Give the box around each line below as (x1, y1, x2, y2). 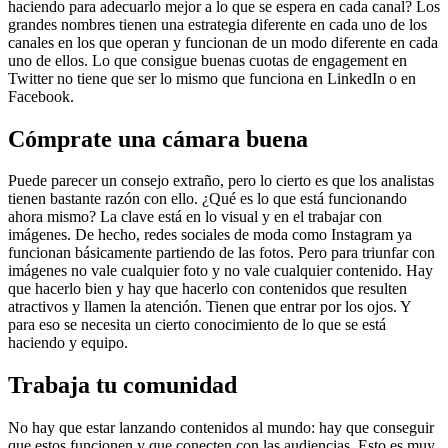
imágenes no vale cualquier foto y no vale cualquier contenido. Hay (8, 262, 433, 280)
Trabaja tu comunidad (8, 372, 237, 399)
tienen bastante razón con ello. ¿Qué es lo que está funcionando (8, 190, 407, 208)
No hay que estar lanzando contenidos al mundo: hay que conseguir (8, 419, 434, 437)
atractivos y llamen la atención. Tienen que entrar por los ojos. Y (8, 298, 411, 316)
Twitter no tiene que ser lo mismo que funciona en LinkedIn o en (8, 69, 416, 87)
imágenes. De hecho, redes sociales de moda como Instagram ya (8, 226, 412, 244)
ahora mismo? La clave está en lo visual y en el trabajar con (8, 208, 382, 226)
